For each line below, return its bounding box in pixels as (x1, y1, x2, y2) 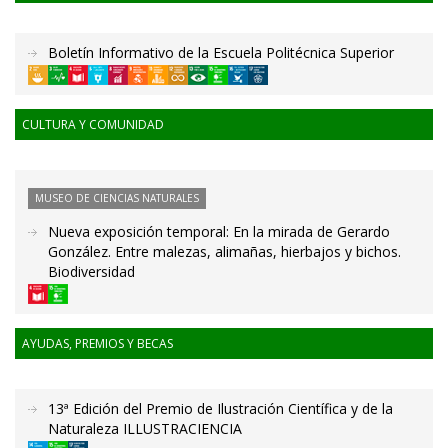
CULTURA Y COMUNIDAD (22, 115, 164, 133)
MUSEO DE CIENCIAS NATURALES (35, 190, 199, 205)
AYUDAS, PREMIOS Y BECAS (22, 335, 173, 352)
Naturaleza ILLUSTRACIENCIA (48, 419, 242, 438)
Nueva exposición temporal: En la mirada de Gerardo (48, 221, 390, 241)
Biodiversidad (48, 261, 135, 281)
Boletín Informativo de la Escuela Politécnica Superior (48, 42, 394, 62)
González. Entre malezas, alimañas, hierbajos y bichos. (48, 241, 401, 261)
